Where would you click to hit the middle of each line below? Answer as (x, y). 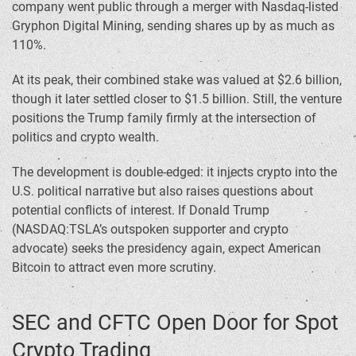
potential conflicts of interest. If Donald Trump (141, 210)
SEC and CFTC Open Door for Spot (175, 322)
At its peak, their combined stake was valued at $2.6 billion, (177, 79)
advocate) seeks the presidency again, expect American (166, 248)
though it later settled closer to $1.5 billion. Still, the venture (177, 99)
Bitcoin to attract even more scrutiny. (114, 267)
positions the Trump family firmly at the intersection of (164, 118)
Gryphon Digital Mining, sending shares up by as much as (173, 25)
